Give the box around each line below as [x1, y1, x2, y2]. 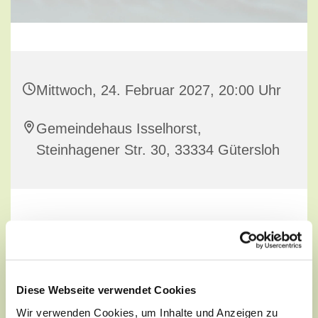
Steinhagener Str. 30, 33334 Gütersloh [36, 142, 280, 158]
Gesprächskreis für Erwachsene [79, 219, 239, 232]
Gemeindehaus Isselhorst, [36, 121, 202, 137]
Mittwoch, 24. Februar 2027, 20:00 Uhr [36, 82, 281, 99]
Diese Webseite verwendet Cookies [16, 283, 196, 296]
